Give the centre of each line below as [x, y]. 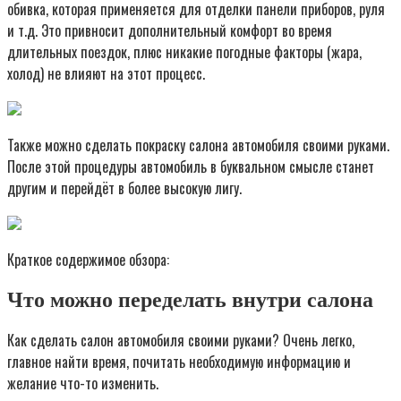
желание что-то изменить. [83, 384]
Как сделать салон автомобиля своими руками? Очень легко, [181, 341]
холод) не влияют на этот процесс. [106, 73]
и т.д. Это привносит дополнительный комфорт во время [170, 30]
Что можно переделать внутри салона [190, 299]
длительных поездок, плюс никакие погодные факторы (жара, [184, 51]
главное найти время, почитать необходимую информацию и [179, 362]
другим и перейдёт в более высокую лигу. [124, 188]
